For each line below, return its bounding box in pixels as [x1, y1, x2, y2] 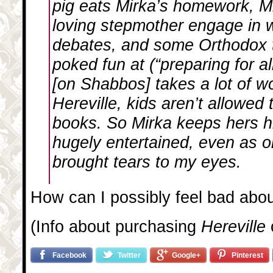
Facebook [52, 250, 87, 260]
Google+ [172, 250, 200, 260]
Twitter [118, 250, 141, 260]
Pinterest [232, 250, 263, 260]
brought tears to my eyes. [52, 152, 241, 171]
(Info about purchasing [30, 217, 201, 236]
